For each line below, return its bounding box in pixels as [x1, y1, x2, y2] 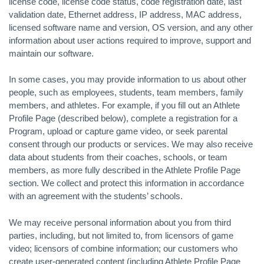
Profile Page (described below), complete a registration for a [9, 113, 237, 123]
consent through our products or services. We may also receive [9, 139, 253, 149]
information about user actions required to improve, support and [9, 35, 251, 45]
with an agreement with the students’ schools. [9, 191, 183, 201]
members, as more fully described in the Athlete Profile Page [9, 165, 240, 175]
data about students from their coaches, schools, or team [9, 152, 227, 162]
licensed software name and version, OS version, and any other [9, 22, 253, 32]
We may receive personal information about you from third [9, 217, 231, 227]
